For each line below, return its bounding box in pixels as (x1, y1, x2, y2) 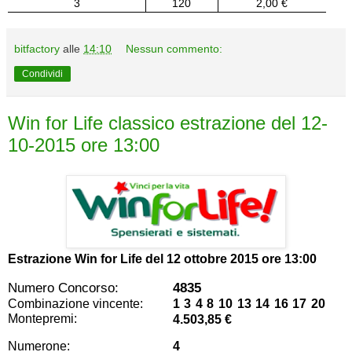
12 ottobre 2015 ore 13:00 (167, 252, 317, 266)
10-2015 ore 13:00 (8, 134, 159, 156)
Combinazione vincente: (8, 296, 143, 310)
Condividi (22, 68, 63, 80)
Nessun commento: (126, 42, 223, 56)
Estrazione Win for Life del (8, 252, 167, 266)
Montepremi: (8, 311, 77, 325)
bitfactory (14, 42, 60, 56)
